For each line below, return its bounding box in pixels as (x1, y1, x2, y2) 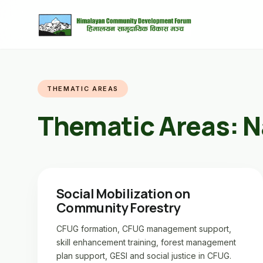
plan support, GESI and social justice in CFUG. (56, 251, 231, 261)
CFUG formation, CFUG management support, (56, 224, 231, 234)
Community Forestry (56, 199, 181, 217)
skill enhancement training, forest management (56, 237, 236, 247)
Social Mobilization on (56, 185, 190, 203)
